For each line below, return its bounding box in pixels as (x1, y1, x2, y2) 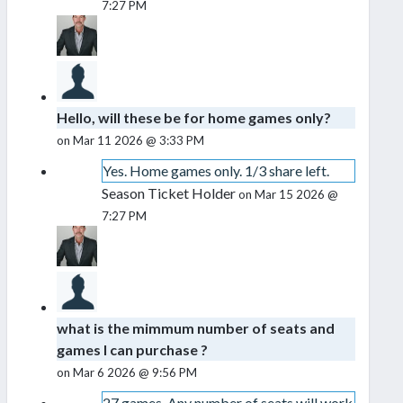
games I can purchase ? (57, 341, 208, 359)
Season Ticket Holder (101, 184, 238, 202)
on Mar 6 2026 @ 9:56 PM (57, 365, 197, 381)
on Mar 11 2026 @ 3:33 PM (57, 133, 204, 148)
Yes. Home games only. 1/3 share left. (102, 162, 329, 180)
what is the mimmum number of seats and (57, 319, 335, 337)
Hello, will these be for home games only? (57, 109, 331, 127)
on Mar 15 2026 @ (237, 187, 338, 202)
